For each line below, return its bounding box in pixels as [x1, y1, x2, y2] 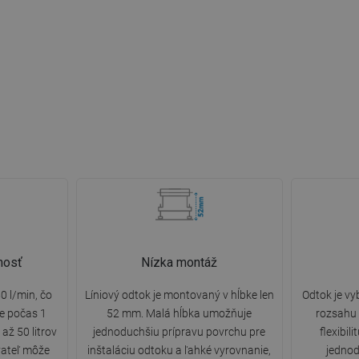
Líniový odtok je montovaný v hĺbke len [84, 288, 274, 302]
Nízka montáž [141, 255, 218, 271]
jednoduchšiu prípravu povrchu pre [93, 325, 266, 339]
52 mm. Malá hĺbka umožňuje [107, 307, 252, 321]
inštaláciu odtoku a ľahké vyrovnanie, [87, 344, 272, 357]
